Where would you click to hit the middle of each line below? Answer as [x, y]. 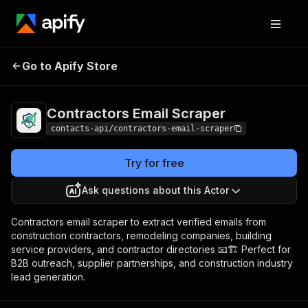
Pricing [201, 64]
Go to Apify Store [70, 66]
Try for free [154, 163]
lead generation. [48, 277]
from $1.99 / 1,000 [252, 64]
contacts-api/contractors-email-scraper [142, 129]
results [229, 75]
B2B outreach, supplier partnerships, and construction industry [152, 263]
